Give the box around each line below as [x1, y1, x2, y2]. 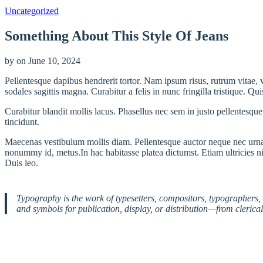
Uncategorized [5, 6, 59, 16]
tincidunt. [5, 116, 39, 127]
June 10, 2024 [28, 55, 80, 66]
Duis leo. [5, 157, 38, 168]
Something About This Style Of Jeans [5, 28, 228, 43]
